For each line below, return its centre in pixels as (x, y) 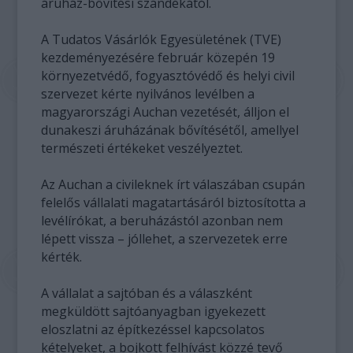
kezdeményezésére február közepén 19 (158, 58)
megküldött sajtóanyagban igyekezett (154, 311)
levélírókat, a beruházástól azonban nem (162, 221)
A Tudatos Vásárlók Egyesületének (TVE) (162, 39)
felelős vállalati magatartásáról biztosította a (174, 203)
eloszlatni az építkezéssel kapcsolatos (153, 329)
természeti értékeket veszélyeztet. (142, 148)
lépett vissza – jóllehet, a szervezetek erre (165, 239)
